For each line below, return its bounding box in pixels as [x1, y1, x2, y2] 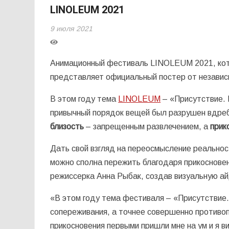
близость [50, 122, 84, 131]
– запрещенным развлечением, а [84, 122, 211, 131]
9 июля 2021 [50, 24, 93, 33]
